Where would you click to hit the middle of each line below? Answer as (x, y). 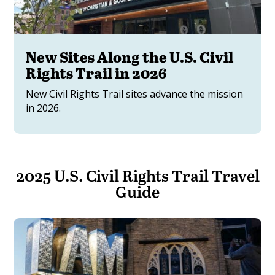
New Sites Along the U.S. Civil (130, 56)
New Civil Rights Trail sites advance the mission (135, 94)
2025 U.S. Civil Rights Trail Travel (137, 175)
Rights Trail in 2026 (96, 72)
